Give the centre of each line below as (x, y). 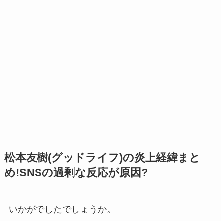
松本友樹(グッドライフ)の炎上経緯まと (102, 158)
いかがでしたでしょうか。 (62, 209)
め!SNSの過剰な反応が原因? (76, 173)
